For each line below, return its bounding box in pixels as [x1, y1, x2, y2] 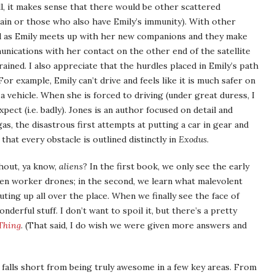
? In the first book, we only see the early [83, 161, 249, 172]
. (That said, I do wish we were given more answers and [21, 220, 247, 231]
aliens [59, 161, 83, 172]
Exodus [179, 134, 207, 145]
